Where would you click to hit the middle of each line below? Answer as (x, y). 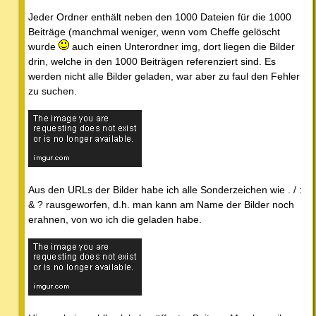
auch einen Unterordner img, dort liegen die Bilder (182, 47)
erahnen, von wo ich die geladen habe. (115, 220)
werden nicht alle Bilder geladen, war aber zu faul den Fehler (164, 77)
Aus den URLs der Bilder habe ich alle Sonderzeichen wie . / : (165, 190)
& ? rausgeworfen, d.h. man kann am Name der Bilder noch (161, 205)
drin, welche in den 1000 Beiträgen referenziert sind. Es (152, 62)
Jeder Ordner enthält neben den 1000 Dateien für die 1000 (160, 17)
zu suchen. (53, 91)
